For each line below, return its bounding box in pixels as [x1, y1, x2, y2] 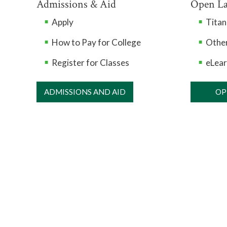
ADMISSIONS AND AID [44, 87, 126, 96]
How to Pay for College [52, 37, 141, 48]
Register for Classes [52, 57, 129, 68]
